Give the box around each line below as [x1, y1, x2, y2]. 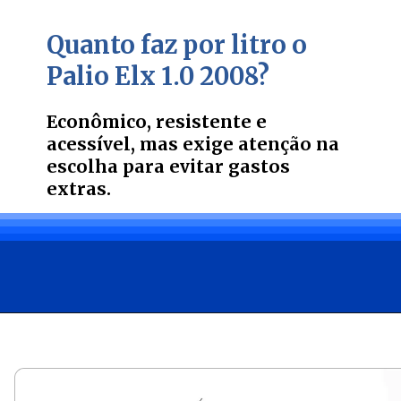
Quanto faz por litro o [47, 29, 308, 60]
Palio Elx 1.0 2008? [47, 60, 270, 91]
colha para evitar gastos [67, 156, 291, 178]
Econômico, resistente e [47, 111, 268, 133]
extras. [47, 178, 112, 200]
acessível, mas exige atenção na [47, 133, 340, 156]
